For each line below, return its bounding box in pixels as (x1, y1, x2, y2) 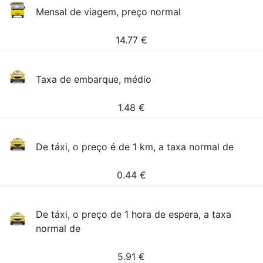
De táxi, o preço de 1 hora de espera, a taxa (36, 208, 232, 220)
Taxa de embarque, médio (36, 73, 152, 85)
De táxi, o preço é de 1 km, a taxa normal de (36, 141, 234, 153)
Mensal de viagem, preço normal (36, 6, 181, 18)
